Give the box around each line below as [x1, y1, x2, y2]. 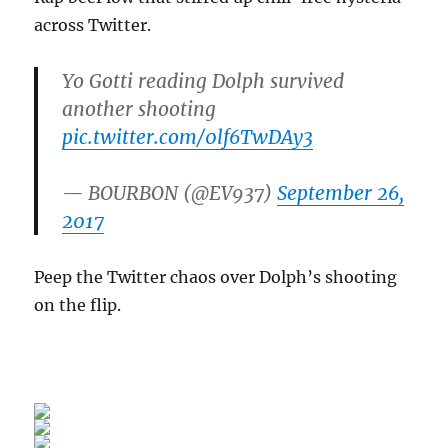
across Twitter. [34, 14, 152, 35]
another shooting [62, 96, 217, 121]
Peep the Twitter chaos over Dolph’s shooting [34, 266, 398, 287]
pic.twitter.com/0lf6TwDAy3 [62, 124, 314, 149]
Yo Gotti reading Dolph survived [62, 68, 345, 93]
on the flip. [34, 294, 122, 315]
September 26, [277, 180, 405, 205]
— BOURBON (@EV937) [62, 180, 278, 205]
